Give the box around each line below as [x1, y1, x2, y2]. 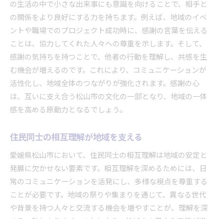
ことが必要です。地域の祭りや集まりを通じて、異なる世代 [10, 189, 206, 201]
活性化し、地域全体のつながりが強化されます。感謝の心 [10, 77, 199, 90]
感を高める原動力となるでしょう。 [10, 104, 127, 116]
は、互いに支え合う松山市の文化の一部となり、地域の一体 [10, 90, 207, 103]
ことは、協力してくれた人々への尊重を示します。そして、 [10, 38, 206, 50]
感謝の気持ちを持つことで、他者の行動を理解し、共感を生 [10, 51, 207, 64]
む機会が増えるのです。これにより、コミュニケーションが [10, 64, 206, 77]
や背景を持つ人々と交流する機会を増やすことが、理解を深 [10, 202, 208, 215]
